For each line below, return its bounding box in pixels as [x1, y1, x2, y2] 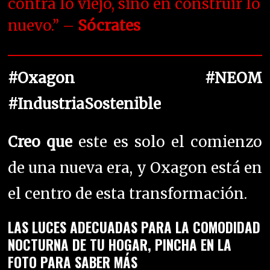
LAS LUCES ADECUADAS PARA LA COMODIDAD [8, 216, 261, 237]
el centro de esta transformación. [8, 184, 251, 203]
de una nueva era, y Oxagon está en [8, 158, 262, 177]
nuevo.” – [8, 16, 78, 35]
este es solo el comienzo [72, 132, 262, 151]
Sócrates [78, 16, 141, 35]
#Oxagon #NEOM [8, 68, 262, 87]
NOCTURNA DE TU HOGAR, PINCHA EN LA [8, 234, 232, 255]
